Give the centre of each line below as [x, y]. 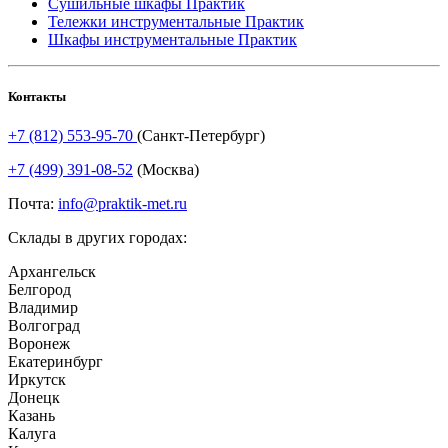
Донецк [34, 397]
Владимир [43, 307]
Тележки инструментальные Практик [176, 21]
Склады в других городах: [99, 237]
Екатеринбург [55, 361]
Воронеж [39, 343]
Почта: [33, 203]
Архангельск [52, 271]
